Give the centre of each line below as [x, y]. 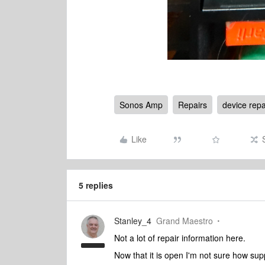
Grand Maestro [185, 221]
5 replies [96, 185]
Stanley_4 [133, 221]
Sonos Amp [141, 105]
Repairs [193, 105]
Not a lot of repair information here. [181, 238]
